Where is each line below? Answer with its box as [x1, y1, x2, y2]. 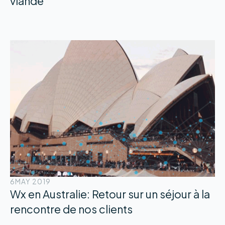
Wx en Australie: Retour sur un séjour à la [10, 187, 210, 201]
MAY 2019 [15, 177, 51, 186]
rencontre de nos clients [10, 202, 133, 216]
